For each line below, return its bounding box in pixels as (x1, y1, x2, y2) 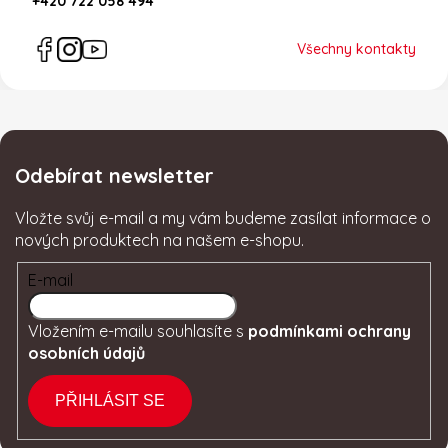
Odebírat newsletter (15, 163, 214, 189)
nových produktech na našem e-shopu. (15, 230, 304, 251)
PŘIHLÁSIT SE (55, 391, 165, 409)
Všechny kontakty (297, 40, 416, 58)
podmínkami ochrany (248, 320, 411, 341)
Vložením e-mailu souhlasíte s (28, 320, 248, 341)
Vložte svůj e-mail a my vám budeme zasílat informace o (15, 208, 431, 229)
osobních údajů (28, 342, 145, 363)
